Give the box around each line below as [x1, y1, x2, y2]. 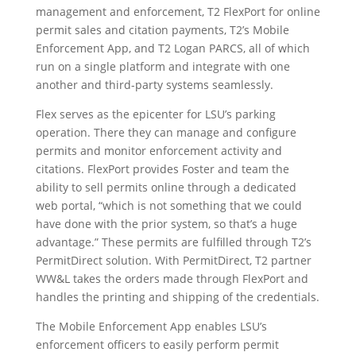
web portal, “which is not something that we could [35, 198, 302, 213]
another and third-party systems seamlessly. [35, 77, 273, 92]
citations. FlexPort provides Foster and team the [35, 161, 289, 176]
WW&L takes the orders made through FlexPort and [35, 271, 308, 286]
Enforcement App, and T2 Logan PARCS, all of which [35, 41, 310, 56]
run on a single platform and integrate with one [35, 59, 290, 74]
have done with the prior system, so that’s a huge [35, 216, 297, 231]
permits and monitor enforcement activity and [35, 143, 282, 158]
